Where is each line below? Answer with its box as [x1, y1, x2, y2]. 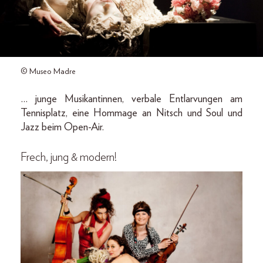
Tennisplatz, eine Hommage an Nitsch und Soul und [21, 107, 242, 119]
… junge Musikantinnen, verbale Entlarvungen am [21, 93, 242, 104]
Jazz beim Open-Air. [21, 122, 104, 133]
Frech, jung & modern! [21, 151, 117, 163]
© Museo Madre [21, 67, 76, 76]
